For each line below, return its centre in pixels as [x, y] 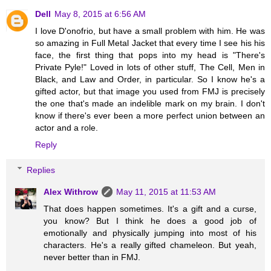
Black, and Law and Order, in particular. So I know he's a [150, 80]
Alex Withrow [71, 191]
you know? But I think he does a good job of [150, 220]
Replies [41, 170]
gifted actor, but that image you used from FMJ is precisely [150, 92]
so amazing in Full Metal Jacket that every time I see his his [150, 43]
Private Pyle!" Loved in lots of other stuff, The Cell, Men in [150, 67]
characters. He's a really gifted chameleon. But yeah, [150, 245]
